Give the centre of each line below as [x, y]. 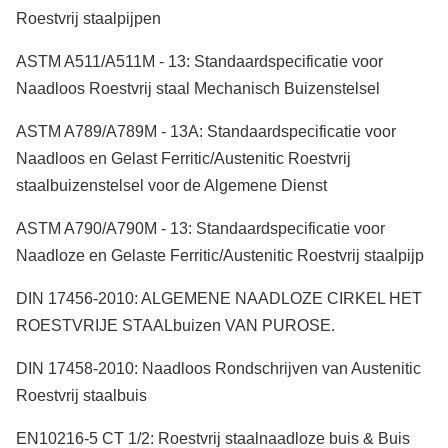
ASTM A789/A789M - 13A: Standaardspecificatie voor [206, 131]
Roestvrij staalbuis [81, 395]
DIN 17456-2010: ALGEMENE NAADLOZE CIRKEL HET [219, 298]
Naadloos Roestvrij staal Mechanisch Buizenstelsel [198, 88]
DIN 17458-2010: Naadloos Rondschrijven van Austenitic [218, 368]
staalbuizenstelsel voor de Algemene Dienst [171, 185]
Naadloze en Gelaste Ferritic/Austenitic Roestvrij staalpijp [220, 255]
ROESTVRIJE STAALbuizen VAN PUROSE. [175, 325]
